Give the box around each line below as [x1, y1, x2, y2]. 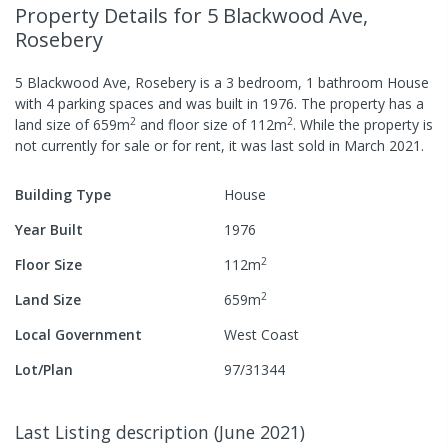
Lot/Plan [15, 359, 73, 379]
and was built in [154, 93, 262, 113]
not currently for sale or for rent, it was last [15, 135, 298, 155]
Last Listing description [15, 419, 214, 444]
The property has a [297, 93, 424, 113]
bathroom [314, 72, 387, 92]
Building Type [15, 184, 111, 204]
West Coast [224, 324, 299, 344]
